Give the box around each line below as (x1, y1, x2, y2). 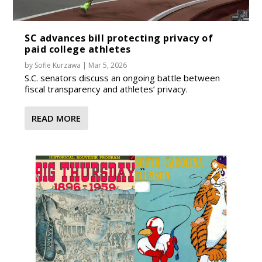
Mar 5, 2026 (88, 60, 127, 71)
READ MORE (32, 112, 81, 125)
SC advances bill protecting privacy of (25, 32, 213, 45)
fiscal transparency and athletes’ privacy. (25, 83, 188, 95)
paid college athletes (25, 43, 131, 56)
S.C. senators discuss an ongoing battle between (25, 72, 220, 84)
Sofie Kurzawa (35, 60, 81, 71)
